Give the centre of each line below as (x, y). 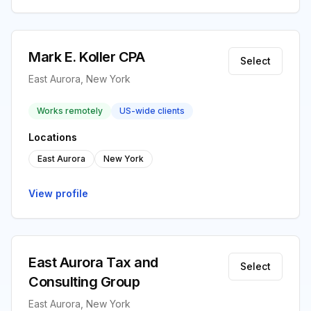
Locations (53, 137)
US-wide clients (152, 111)
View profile (58, 193)
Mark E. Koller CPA (86, 57)
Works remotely (70, 111)
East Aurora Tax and (93, 262)
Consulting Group (84, 282)
